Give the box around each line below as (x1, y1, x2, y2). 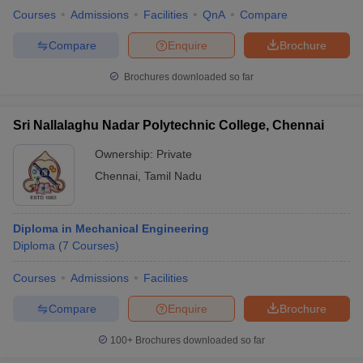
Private (156, 147, 192, 160)
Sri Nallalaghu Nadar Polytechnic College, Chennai (13, 118, 324, 132)
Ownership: (95, 147, 156, 160)
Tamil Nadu (144, 169, 202, 182)
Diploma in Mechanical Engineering (13, 222, 209, 235)
